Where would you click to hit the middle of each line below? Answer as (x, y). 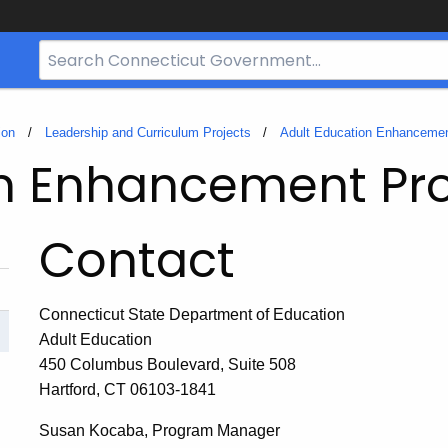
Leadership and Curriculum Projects (147, 133)
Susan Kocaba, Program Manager (159, 430)
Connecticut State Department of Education (192, 314)
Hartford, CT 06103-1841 (127, 389)
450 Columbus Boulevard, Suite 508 (167, 364)
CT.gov (62, 127)
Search (62, 52)
